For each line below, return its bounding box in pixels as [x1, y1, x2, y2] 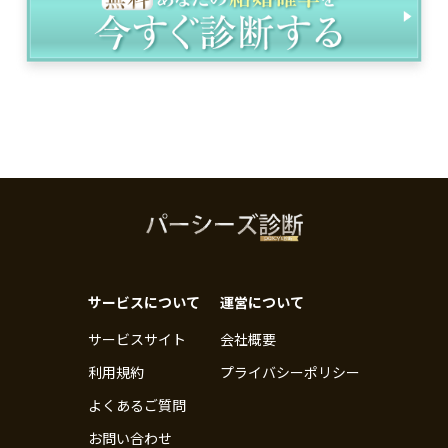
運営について [220, 291, 304, 312]
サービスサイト [88, 328, 186, 349]
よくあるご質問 [88, 394, 186, 415]
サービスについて [88, 291, 200, 312]
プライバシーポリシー [220, 361, 360, 382]
